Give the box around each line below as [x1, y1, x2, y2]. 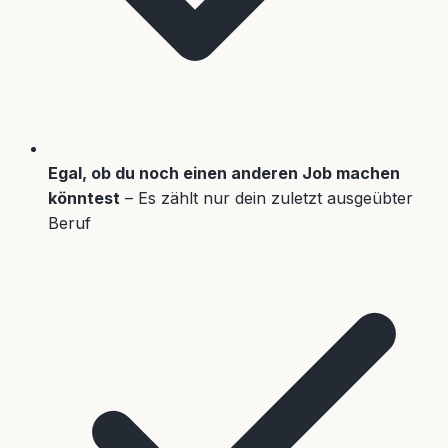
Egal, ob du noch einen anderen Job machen [48, 162, 400, 183]
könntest [48, 187, 120, 208]
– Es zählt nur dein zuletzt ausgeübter [120, 187, 413, 208]
